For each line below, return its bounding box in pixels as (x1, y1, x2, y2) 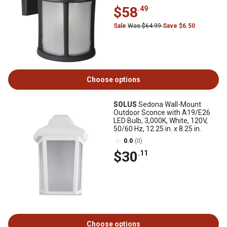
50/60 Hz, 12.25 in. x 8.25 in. (113, 125, 201, 133)
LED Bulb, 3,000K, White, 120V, (113, 117, 208, 125)
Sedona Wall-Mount (137, 100, 201, 108)
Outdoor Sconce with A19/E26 (113, 108, 210, 117)
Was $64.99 (128, 22, 163, 29)
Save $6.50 (163, 22, 195, 29)
